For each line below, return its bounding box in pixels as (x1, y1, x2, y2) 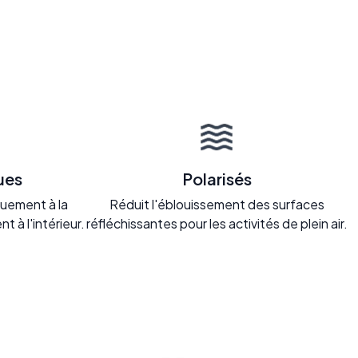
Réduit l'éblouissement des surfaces (109, 195, 324, 213)
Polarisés (181, 168, 252, 189)
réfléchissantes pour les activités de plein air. (86, 214, 348, 232)
